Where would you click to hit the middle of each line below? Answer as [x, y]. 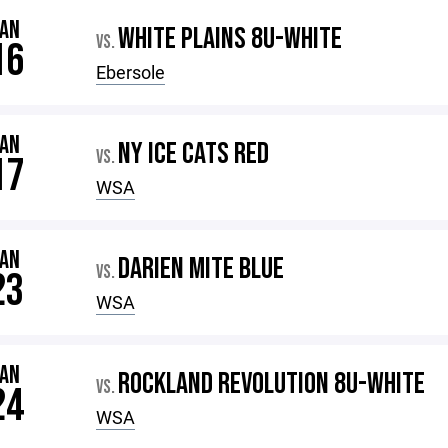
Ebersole [131, 72]
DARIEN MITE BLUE [201, 269]
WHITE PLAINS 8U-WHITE [230, 39]
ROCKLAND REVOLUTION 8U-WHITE [272, 384]
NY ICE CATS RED [194, 154]
